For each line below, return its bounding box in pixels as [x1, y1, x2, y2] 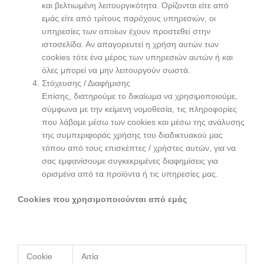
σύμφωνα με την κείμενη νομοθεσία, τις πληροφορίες [42, 105, 237, 114]
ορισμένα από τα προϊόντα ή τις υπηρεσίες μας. [42, 170, 219, 179]
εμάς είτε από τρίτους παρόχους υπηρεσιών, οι [42, 14, 216, 24]
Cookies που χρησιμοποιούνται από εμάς [18, 194, 187, 204]
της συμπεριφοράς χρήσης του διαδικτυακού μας [42, 131, 223, 140]
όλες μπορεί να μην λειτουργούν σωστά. [42, 66, 191, 75]
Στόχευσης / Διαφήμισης [42, 79, 131, 88]
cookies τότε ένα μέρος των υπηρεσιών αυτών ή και [42, 53, 233, 62]
